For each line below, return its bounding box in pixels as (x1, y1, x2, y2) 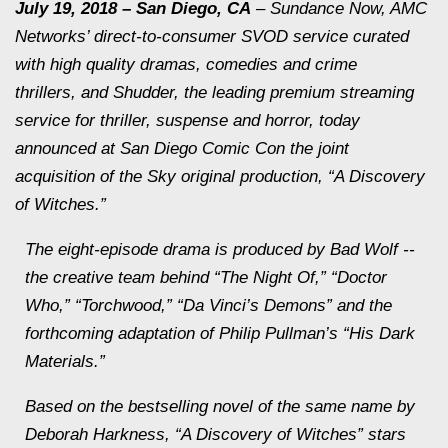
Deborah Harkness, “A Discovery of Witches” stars (25, 425, 406, 444)
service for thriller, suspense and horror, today (15, 111, 360, 130)
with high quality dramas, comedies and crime (15, 55, 357, 74)
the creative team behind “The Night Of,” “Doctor (25, 268, 387, 287)
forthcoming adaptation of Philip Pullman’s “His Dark (25, 324, 415, 343)
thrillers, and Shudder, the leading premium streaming (15, 83, 414, 102)
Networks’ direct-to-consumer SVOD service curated (15, 27, 409, 46)
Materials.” (25, 352, 105, 371)
